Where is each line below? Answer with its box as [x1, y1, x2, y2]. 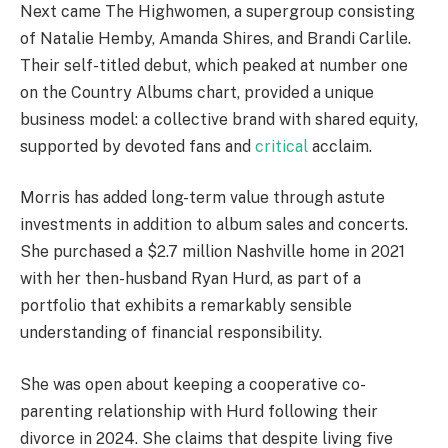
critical [255, 136, 312, 156]
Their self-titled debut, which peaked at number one [20, 55, 408, 75]
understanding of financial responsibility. [20, 323, 322, 343]
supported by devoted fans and [20, 136, 255, 156]
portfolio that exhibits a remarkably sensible [20, 296, 352, 316]
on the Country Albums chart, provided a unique [20, 82, 374, 102]
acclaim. [312, 136, 372, 156]
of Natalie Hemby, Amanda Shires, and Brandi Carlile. [20, 28, 411, 48]
